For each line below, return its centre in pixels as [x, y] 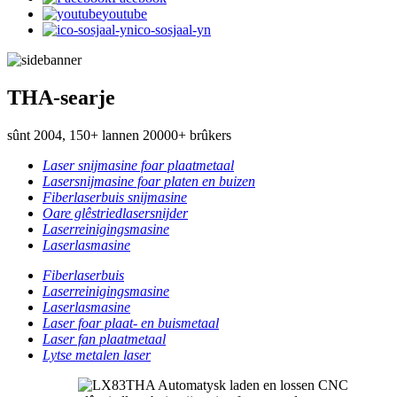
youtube [125, 13]
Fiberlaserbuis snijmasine [115, 197]
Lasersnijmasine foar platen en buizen [149, 181]
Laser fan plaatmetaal [104, 339]
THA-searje [61, 97]
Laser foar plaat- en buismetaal [131, 323]
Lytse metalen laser [97, 354]
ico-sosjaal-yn [172, 29]
